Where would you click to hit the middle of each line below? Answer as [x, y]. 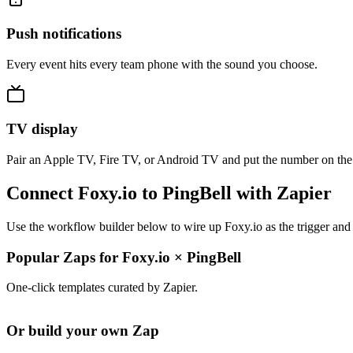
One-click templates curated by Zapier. [102, 288]
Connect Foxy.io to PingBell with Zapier [169, 193]
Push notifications [64, 33]
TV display [42, 129]
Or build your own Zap [83, 331]
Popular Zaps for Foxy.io [90, 257]
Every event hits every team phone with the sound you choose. [162, 64]
